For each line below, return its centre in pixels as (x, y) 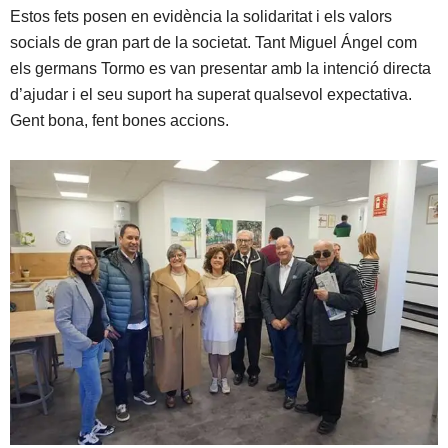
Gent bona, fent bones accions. (119, 121)
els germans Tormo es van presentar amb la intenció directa (220, 69)
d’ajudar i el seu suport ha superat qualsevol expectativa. (211, 95)
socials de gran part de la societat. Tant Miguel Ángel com (213, 43)
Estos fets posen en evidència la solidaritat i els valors (201, 17)
